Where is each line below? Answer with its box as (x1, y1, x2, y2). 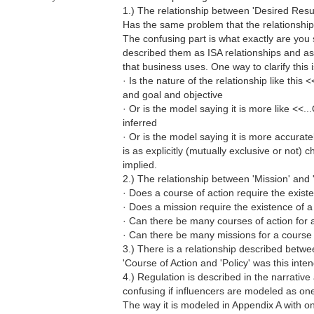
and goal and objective (123, 89, 223, 100)
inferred (123, 117, 157, 128)
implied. (123, 159, 157, 170)
